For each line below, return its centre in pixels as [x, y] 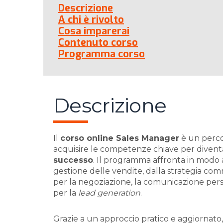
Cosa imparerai [94, 31]
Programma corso [102, 54]
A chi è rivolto [91, 20]
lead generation [109, 193]
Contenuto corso [98, 43]
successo [73, 160]
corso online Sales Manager [120, 138]
